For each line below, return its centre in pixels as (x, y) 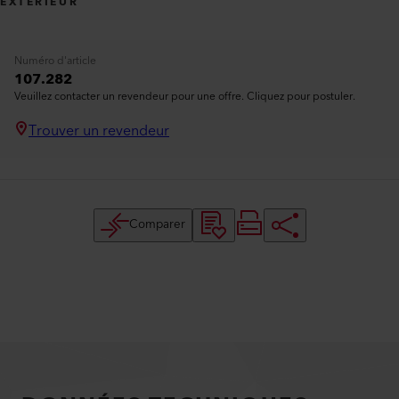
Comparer (157, 225)
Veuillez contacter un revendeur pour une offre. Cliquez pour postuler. (185, 97)
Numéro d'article (55, 61)
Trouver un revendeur (99, 131)
